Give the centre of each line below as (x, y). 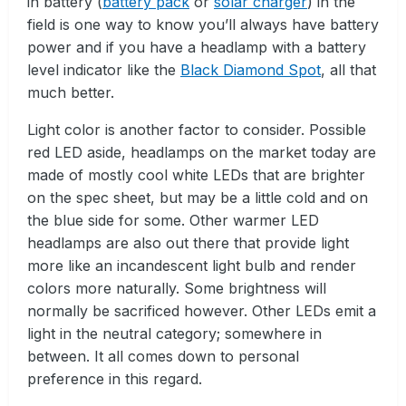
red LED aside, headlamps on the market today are (202, 152)
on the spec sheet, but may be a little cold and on (198, 197)
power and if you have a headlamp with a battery (197, 47)
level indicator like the (104, 69)
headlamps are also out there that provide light (188, 242)
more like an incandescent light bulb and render (192, 265)
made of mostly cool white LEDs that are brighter (196, 174)
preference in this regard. (115, 378)
